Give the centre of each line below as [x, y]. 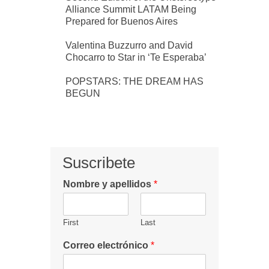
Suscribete [99, 162]
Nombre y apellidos [108, 184]
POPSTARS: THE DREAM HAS [134, 81]
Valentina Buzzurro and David [129, 45]
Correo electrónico [107, 245]
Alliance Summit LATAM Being [131, 9]
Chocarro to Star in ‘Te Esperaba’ [136, 57]
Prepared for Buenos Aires [122, 21]
